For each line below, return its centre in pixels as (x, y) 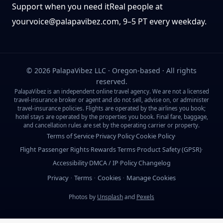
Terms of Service (70, 136)
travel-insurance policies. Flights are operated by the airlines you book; (111, 108)
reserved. (111, 81)
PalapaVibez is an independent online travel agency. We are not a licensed (111, 91)
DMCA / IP (104, 163)
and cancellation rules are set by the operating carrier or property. (111, 125)
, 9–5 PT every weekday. (163, 21)
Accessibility (70, 163)
